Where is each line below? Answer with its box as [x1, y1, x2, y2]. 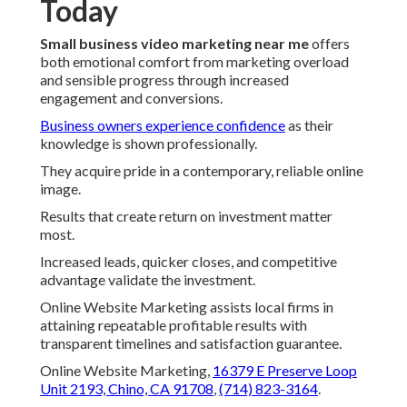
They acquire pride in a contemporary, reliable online [40, 162, 363, 180]
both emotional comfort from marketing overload [40, 53, 349, 71]
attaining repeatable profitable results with [40, 316, 307, 334]
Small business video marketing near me [40, 35, 309, 53]
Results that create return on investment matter [40, 207, 333, 225]
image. [40, 180, 81, 198]
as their [285, 116, 333, 134]
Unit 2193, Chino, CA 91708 [40, 380, 213, 398]
